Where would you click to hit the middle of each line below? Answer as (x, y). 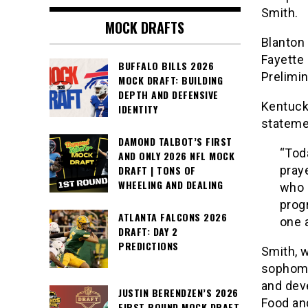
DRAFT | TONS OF (157, 170)
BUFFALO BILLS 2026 (166, 66)
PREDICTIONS (148, 246)
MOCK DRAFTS (145, 28)
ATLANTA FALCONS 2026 (173, 217)
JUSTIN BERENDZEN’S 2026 (178, 293)
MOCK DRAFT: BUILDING (170, 80)
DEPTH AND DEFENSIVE (168, 95)
